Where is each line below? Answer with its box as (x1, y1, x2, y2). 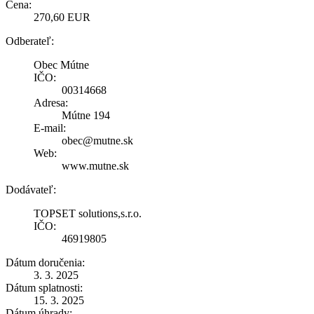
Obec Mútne (34, 58, 89, 71)
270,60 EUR (34, 11, 90, 23)
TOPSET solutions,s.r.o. (34, 207, 142, 219)
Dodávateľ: (6, 183, 56, 196)
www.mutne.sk (62, 159, 129, 172)
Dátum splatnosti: (6, 281, 83, 294)
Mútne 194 (62, 109, 110, 121)
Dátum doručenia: (6, 256, 85, 268)
